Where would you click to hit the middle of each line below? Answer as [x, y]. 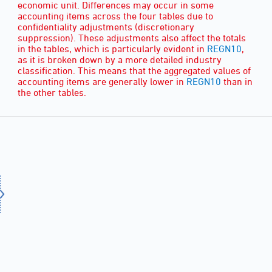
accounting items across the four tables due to [115, 15]
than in [237, 81]
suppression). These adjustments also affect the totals [132, 37]
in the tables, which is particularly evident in [112, 48]
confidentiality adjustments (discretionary [106, 26]
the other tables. [52, 92]
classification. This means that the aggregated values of [134, 70]
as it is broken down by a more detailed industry [120, 59]
